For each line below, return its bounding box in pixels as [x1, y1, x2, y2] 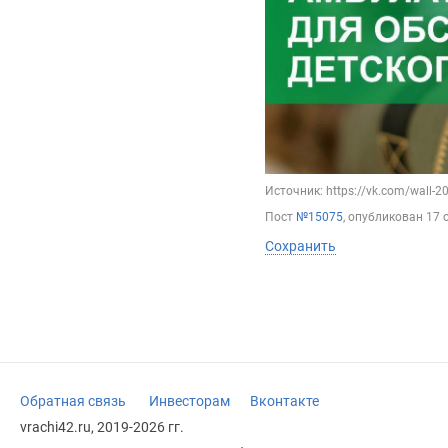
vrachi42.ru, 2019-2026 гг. [20, 419, 184, 436]
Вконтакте [250, 393, 319, 410]
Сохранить [265, 238, 336, 255]
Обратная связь [20, 393, 126, 410]
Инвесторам [149, 393, 230, 410]
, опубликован [343, 210, 426, 225]
